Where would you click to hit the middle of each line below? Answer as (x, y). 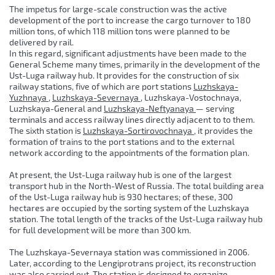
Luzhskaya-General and (56, 109)
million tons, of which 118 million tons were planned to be (120, 31)
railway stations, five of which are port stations (101, 87)
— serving (215, 109)
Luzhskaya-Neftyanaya (150, 109)
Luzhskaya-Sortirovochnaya (138, 131)
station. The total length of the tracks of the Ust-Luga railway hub (136, 219)
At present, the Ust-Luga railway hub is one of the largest (120, 175)
